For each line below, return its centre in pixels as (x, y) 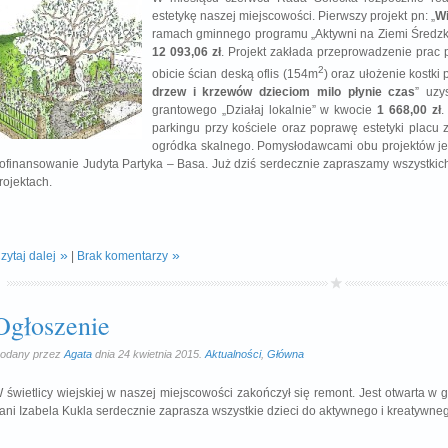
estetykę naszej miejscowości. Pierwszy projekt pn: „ (293, 16)
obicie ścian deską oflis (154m (235, 74)
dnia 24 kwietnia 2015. (148, 354)
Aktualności (233, 354)
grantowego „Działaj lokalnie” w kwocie (265, 110)
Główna (285, 354)
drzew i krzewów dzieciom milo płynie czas (284, 92)
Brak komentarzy (122, 256)
